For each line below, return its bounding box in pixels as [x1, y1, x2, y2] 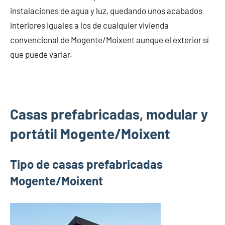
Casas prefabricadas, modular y [10, 105, 208, 123]
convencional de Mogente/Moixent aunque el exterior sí [10, 34, 209, 45]
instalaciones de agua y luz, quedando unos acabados [10, 5, 202, 16]
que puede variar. [10, 49, 72, 59]
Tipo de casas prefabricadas [10, 156, 163, 171]
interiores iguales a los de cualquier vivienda [10, 20, 169, 30]
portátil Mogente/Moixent [10, 125, 170, 142]
